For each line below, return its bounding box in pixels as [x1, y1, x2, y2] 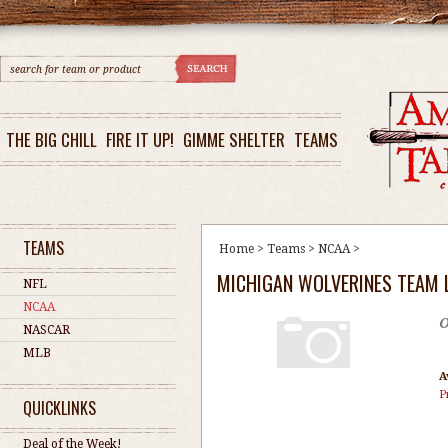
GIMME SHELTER [183, 127, 285, 152]
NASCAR [23, 323, 70, 337]
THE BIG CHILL [6, 127, 97, 152]
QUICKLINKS [23, 396, 96, 420]
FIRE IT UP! [106, 127, 174, 152]
